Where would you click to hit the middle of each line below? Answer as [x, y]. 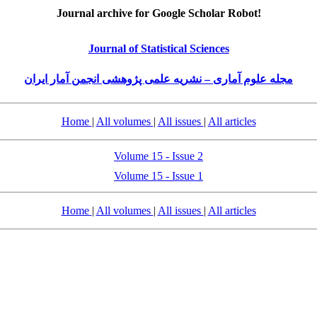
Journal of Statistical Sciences [158, 48]
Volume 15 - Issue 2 [158, 156]
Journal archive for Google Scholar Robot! [158, 13]
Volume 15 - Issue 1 [158, 176]
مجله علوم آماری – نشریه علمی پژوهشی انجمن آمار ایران [158, 79]
